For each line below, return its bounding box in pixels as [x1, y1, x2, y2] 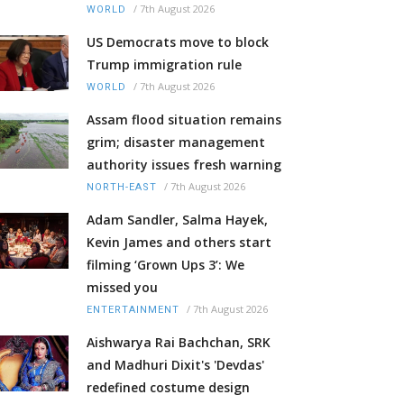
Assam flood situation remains [87, 111, 281, 129]
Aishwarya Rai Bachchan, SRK [87, 334, 271, 352]
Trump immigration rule [87, 56, 242, 74]
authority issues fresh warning [87, 156, 281, 174]
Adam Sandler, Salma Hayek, [87, 211, 268, 229]
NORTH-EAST [87, 181, 157, 194]
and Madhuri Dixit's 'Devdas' [87, 356, 264, 374]
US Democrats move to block [87, 33, 269, 51]
